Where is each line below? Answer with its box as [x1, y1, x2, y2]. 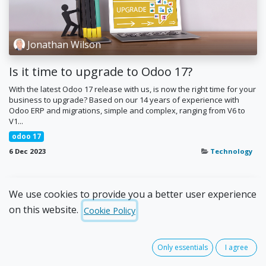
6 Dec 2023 [9, 146, 46, 156]
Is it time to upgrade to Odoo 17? [9, 63, 192, 80]
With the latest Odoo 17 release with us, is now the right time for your [9, 83, 256, 94]
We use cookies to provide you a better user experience [9, 188, 256, 201]
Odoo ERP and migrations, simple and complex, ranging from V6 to [9, 104, 245, 116]
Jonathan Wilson [27, 37, 102, 51]
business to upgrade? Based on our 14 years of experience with [9, 94, 239, 105]
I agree [224, 242, 248, 253]
